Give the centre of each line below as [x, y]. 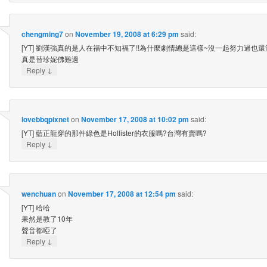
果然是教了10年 [47, 218]
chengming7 [42, 34]
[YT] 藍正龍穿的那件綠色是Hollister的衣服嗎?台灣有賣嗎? [114, 133]
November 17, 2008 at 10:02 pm [135, 119]
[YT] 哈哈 [35, 207]
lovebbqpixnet [45, 119]
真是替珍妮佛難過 [50, 58]
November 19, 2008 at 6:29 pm [127, 34]
